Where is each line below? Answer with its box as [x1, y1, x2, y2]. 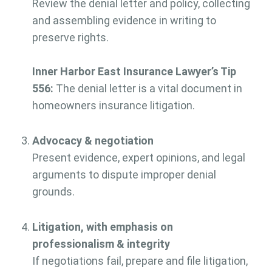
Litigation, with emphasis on [32, 220, 173, 234]
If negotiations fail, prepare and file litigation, [32, 254, 248, 268]
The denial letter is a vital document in [55, 82, 242, 95]
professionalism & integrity [32, 237, 170, 251]
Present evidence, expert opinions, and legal [32, 151, 245, 165]
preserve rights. [32, 31, 109, 44]
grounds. [32, 185, 75, 199]
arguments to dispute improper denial [32, 168, 216, 182]
